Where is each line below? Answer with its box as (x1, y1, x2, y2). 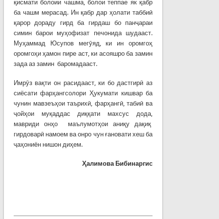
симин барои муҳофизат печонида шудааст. (13, 29, 153, 37)
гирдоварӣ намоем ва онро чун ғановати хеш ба (13, 130, 153, 138)
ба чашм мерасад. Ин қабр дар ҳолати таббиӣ (13, 8, 153, 16)
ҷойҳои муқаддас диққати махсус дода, (13, 109, 153, 117)
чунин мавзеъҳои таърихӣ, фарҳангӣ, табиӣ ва (13, 99, 153, 107)
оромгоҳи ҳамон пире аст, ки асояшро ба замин (13, 49, 153, 57)
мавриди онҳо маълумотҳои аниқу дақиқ (13, 120, 153, 128)
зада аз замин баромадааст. (13, 60, 97, 67)
